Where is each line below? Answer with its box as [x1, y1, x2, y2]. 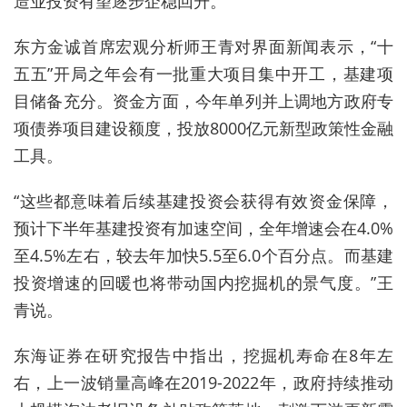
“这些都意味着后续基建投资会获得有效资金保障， [14, 190, 393, 213]
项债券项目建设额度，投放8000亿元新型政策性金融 [14, 117, 393, 140]
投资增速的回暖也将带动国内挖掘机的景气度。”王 [14, 272, 393, 294]
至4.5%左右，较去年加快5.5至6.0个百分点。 [14, 244, 344, 267]
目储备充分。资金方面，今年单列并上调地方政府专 [14, 90, 393, 113]
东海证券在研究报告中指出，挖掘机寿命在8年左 [14, 344, 393, 367]
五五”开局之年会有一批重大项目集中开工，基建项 [14, 63, 393, 85]
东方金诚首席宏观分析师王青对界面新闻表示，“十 [14, 35, 393, 58]
